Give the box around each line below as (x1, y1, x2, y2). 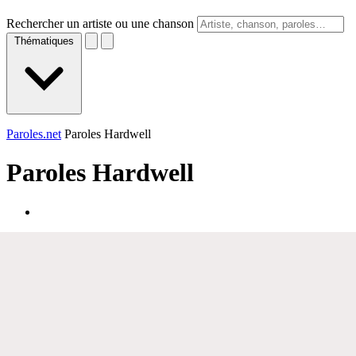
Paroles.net (6, 127, 61, 141)
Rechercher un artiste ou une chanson (6, 17, 194, 30)
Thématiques (14, 35, 74, 47)
